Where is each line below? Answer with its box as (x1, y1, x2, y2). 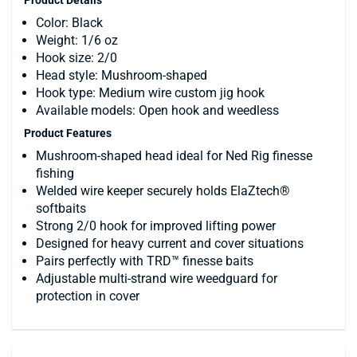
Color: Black (36, 14, 103, 30)
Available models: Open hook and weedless (36, 102, 279, 118)
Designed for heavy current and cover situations (36, 235, 304, 251)
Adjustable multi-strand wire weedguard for (36, 270, 277, 286)
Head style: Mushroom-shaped (36, 67, 207, 83)
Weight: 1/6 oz (36, 32, 118, 48)
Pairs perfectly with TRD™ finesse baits (36, 253, 253, 269)
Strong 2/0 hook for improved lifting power (36, 218, 276, 233)
